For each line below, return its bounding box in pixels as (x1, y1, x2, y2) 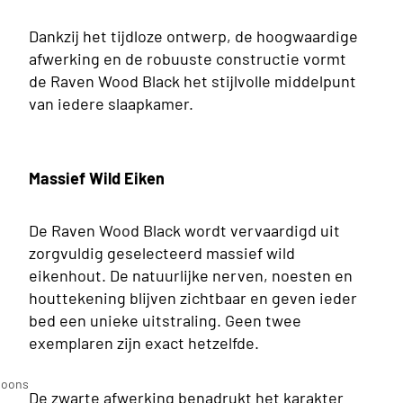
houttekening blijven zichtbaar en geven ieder (29, 287, 357, 308)
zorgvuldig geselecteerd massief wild (29, 242, 295, 263)
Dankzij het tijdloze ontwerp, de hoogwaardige (29, 25, 358, 46)
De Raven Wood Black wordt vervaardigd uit (29, 219, 340, 240)
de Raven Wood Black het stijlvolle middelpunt (29, 70, 356, 91)
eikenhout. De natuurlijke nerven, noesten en (29, 264, 353, 285)
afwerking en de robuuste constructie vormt (29, 48, 346, 68)
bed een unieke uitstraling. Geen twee (29, 309, 301, 330)
